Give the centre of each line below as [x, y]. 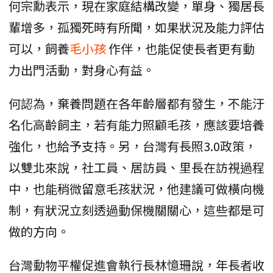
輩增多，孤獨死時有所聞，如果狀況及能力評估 [136, 27]
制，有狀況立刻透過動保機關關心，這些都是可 [136, 210]
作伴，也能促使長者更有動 [182, 48]
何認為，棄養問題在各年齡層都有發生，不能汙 [136, 103]
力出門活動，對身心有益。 [82, 69]
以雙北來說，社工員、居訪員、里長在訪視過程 [136, 167]
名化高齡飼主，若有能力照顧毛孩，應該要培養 [136, 124]
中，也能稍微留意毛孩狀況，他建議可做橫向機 [136, 188]
